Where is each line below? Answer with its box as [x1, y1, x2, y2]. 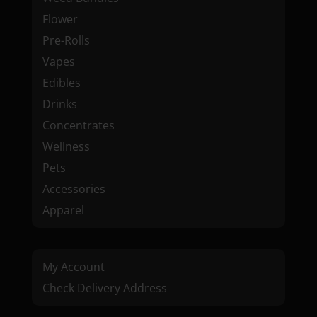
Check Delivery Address [42, 280, 167, 296]
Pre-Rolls [42, 33, 90, 49]
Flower [42, 11, 78, 28]
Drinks [42, 96, 77, 113]
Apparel [42, 202, 84, 219]
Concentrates [42, 117, 115, 134]
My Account [42, 259, 105, 275]
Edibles [42, 75, 81, 91]
